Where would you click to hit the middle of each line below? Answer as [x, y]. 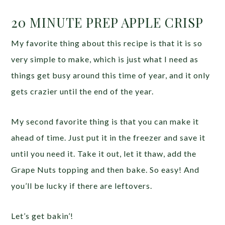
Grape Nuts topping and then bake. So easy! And [105, 170]
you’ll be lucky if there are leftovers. [82, 186]
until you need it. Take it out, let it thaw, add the [104, 154]
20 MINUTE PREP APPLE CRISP [107, 23]
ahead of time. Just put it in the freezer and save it [108, 138]
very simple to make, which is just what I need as [105, 59]
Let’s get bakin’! [42, 216]
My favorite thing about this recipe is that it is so [107, 43]
